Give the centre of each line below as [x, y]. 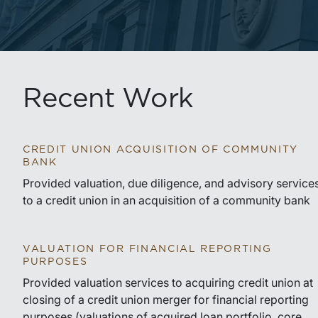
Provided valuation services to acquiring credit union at [168, 283]
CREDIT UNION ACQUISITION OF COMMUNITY [161, 150]
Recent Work [108, 99]
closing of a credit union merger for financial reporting [166, 300]
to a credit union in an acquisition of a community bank [166, 200]
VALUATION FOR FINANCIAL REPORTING [147, 249]
